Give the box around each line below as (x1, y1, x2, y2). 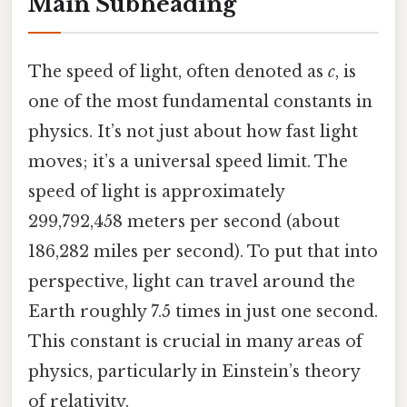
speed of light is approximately (28, 182, 284, 203)
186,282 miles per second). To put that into (28, 242, 378, 263)
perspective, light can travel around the (28, 272, 355, 293)
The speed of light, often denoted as (28, 62, 328, 83)
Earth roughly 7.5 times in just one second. (28, 302, 378, 323)
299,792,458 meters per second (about (28, 212, 340, 233)
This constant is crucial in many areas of (28, 332, 362, 352)
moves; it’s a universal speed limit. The (28, 152, 348, 173)
